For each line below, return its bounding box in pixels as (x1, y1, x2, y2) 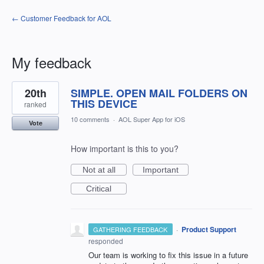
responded (88, 236, 123, 246)
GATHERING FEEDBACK (93, 225, 168, 234)
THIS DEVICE (71, 96, 137, 111)
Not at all (82, 165, 115, 174)
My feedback (12, 52, 91, 72)
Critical (86, 184, 111, 193)
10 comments (71, 114, 110, 124)
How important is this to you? (71, 143, 179, 154)
